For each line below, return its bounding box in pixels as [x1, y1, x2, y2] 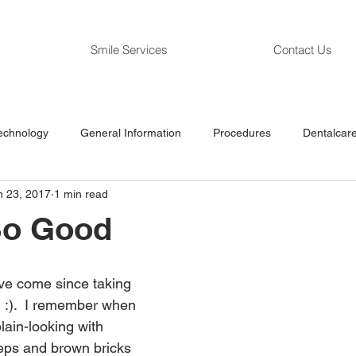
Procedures [213, 126, 271, 139]
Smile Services [91, 42, 168, 57]
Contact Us [273, 42, 332, 57]
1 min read [54, 187, 108, 200]
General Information [80, 126, 181, 139]
